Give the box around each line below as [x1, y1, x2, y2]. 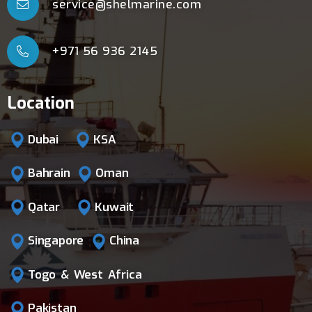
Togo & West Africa [28, 266, 142, 283]
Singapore [28, 233, 88, 249]
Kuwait [95, 198, 134, 215]
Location [7, 91, 75, 114]
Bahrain [28, 165, 75, 182]
